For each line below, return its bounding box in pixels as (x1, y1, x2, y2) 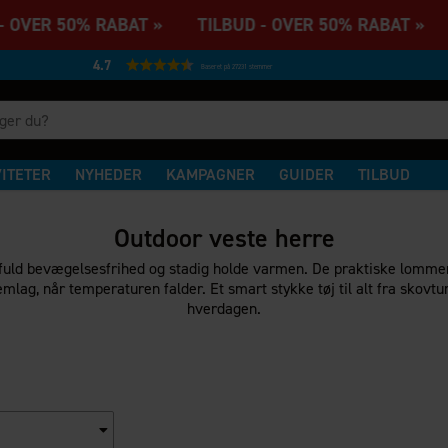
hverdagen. (186, 298, 261, 319)
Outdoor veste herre (113, 221, 335, 255)
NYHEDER (75, 164, 143, 185)
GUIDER (279, 164, 335, 185)
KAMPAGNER (166, 164, 256, 185)
